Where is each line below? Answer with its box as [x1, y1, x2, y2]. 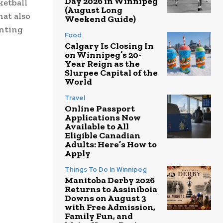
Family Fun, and [65, 211, 133, 222]
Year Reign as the [65, 58, 140, 70]
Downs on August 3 [65, 193, 146, 204]
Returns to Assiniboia [65, 184, 157, 195]
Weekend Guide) [65, 13, 136, 25]
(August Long [65, 4, 122, 16]
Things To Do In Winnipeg [65, 165, 147, 174]
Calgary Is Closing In [65, 40, 154, 52]
